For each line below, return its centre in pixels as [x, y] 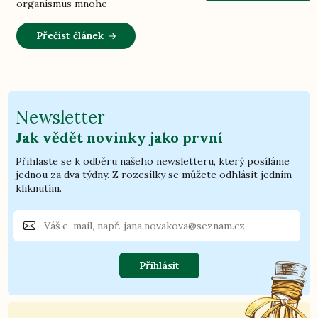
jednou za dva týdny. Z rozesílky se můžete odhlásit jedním [154, 174]
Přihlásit [159, 265]
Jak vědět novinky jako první [120, 137]
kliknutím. [39, 188]
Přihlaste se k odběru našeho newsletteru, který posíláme [153, 161]
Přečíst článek [70, 36]
